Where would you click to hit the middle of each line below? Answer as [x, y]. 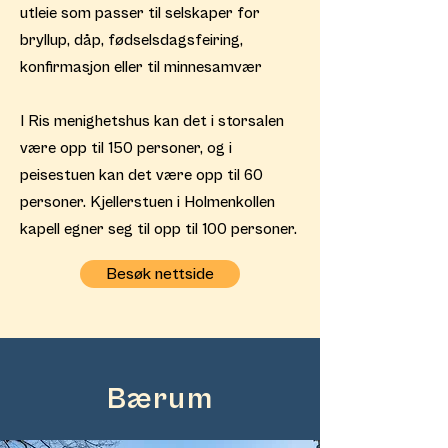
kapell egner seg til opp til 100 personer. [158, 229]
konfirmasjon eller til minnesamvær [141, 67]
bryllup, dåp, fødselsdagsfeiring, [131, 40]
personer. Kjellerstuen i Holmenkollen [147, 202]
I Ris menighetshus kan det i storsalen [152, 121]
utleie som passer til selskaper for [140, 13]
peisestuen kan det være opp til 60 [141, 175]
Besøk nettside [160, 274]
